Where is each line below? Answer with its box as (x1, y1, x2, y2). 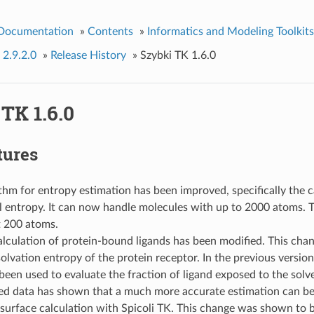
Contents (87, 25, 133, 37)
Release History (50, 49, 126, 61)
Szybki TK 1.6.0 (139, 49, 216, 61)
